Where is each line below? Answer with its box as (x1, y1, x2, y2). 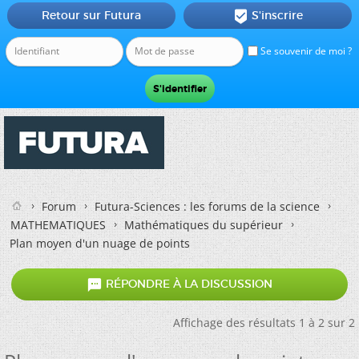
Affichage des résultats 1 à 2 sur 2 (173, 315, 355, 330)
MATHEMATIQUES (10, 217, 106, 232)
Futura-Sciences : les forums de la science (95, 199, 320, 214)
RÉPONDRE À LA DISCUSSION (103, 276, 272, 292)
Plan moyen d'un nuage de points (10, 236, 190, 251)
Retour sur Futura (41, 8, 141, 22)
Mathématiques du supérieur (124, 217, 283, 232)
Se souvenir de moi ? (258, 44, 352, 58)
